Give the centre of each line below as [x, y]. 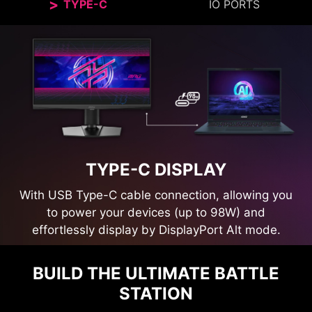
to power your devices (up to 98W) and [156, 213]
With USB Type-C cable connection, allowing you [156, 195]
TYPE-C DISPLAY [156, 170]
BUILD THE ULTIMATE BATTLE [156, 274]
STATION [156, 294]
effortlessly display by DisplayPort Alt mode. [156, 230]
